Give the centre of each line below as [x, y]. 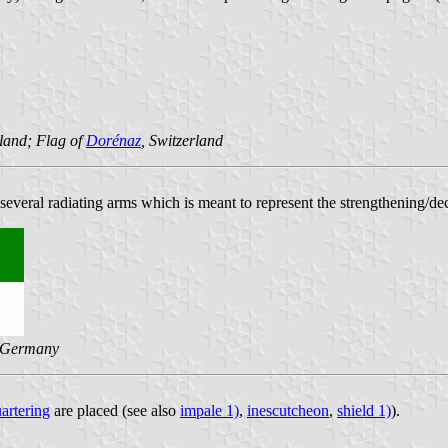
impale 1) [209, 410]
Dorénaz [113, 140]
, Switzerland [182, 140]
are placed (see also [115, 410]
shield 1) [364, 410]
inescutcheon [288, 410]
